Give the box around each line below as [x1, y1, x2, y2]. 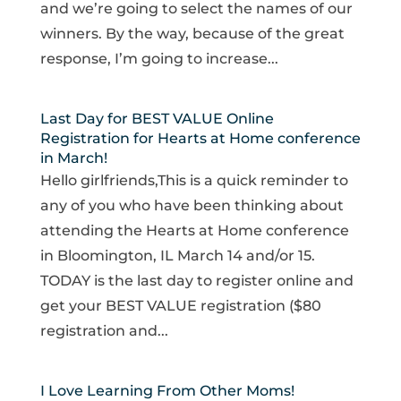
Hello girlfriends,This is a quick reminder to [39, 172, 348, 190]
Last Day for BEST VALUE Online [39, 110, 274, 128]
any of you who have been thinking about [39, 197, 344, 215]
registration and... [39, 322, 168, 340]
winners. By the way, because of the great [39, 25, 345, 43]
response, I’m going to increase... [39, 50, 278, 68]
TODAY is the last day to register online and [39, 272, 354, 290]
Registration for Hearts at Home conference [39, 130, 361, 148]
